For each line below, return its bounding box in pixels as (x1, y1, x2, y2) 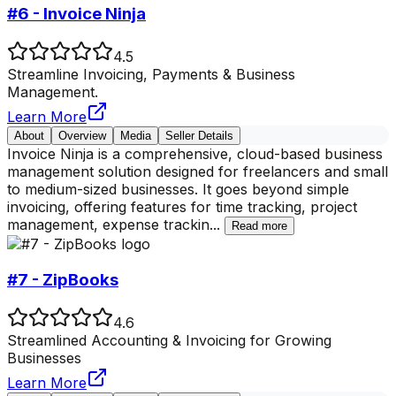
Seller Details (165, 129, 233, 143)
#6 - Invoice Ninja (7, 4, 146, 25)
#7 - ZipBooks (7, 269, 118, 290)
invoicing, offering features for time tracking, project (7, 198, 357, 217)
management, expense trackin (7, 216, 209, 234)
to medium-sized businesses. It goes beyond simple (7, 180, 349, 199)
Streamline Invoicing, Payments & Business (7, 65, 295, 84)
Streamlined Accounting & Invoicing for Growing (7, 331, 331, 349)
